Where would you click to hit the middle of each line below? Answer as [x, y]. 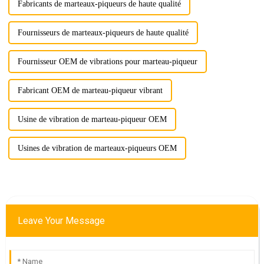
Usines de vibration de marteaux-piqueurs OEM [97, 148]
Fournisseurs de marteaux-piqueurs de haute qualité [103, 32]
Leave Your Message [61, 220]
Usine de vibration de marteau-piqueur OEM [92, 119]
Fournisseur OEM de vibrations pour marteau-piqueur [107, 61]
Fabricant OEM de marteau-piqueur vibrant [90, 90]
